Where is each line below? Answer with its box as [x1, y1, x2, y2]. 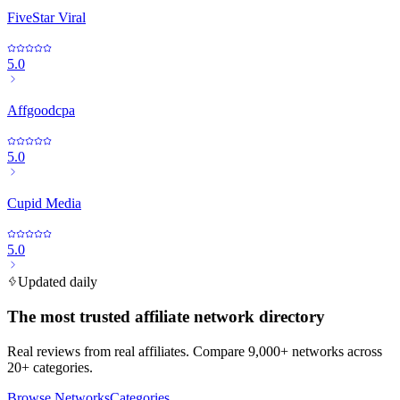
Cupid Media [7, 196, 81, 212]
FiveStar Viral [7, 10, 86, 26]
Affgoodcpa [7, 103, 75, 119]
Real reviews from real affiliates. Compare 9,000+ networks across [7, 343, 382, 359]
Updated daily [18, 274, 97, 290]
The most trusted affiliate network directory [7, 307, 325, 327]
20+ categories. [7, 359, 93, 375]
